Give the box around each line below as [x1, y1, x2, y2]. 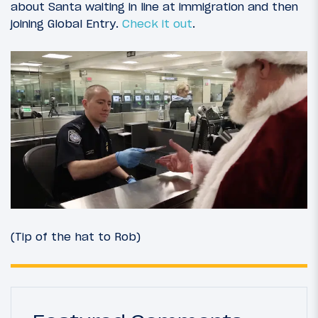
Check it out [122, 16, 192, 31]
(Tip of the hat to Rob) [11, 229, 141, 244]
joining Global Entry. [11, 16, 122, 31]
